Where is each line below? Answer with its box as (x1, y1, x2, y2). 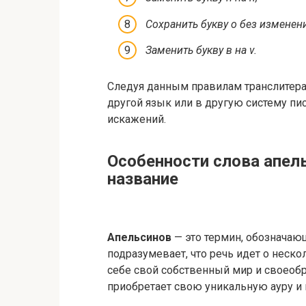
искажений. (107, 113, 166, 126)
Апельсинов (107, 231, 171, 245)
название (107, 169, 178, 189)
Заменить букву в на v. (145, 43, 257, 57)
